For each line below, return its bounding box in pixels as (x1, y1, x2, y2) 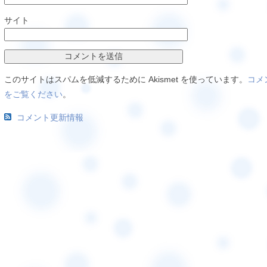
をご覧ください (4, 89, 63, 100)
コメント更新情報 (17, 113, 83, 123)
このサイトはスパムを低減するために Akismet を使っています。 (4, 74, 247, 85)
